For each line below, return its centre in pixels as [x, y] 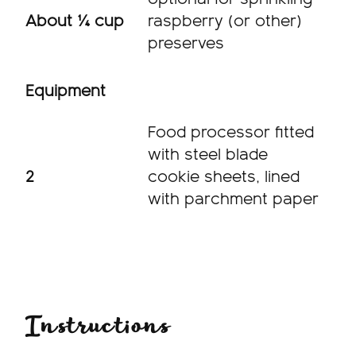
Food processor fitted [231, 133]
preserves [186, 44]
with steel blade [208, 155]
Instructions [98, 326]
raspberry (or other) [225, 22]
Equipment [66, 92]
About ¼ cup [75, 22]
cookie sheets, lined [224, 178]
